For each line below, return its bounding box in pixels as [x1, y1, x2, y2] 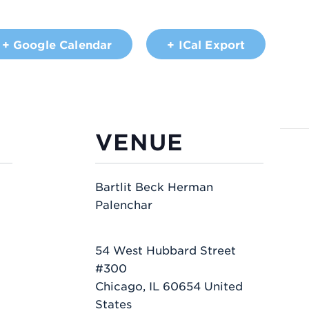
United [204, 278, 243, 292]
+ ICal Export [167, 37, 246, 51]
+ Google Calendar [1, 37, 112, 51]
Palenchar [95, 197, 152, 211]
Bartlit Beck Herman [95, 179, 213, 193]
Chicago [95, 278, 143, 292]
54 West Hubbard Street [95, 242, 236, 257]
